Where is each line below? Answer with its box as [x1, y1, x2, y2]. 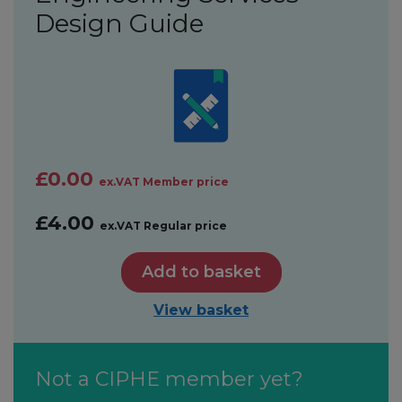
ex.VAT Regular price [100, 218, 227, 232]
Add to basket [180, 261, 261, 282]
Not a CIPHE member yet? [35, 366, 303, 391]
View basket [153, 301, 249, 319]
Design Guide [35, 7, 204, 39]
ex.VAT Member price [99, 174, 229, 188]
